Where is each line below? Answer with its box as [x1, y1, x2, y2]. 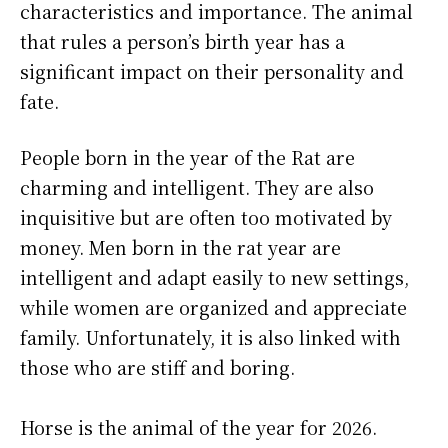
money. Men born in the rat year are [20, 234, 341, 261]
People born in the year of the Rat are [20, 144, 355, 171]
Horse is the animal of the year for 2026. [20, 414, 377, 441]
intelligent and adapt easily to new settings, [20, 264, 409, 291]
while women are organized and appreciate [20, 294, 407, 321]
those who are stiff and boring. [20, 354, 295, 381]
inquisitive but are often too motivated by [20, 204, 392, 231]
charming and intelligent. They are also [20, 174, 374, 201]
